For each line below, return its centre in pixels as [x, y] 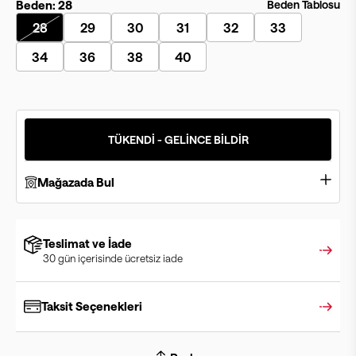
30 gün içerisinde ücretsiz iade [113, 258]
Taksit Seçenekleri [92, 306]
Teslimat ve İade [87, 243]
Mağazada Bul [76, 182]
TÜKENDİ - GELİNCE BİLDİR [178, 139]
